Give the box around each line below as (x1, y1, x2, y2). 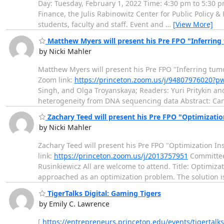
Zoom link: (37, 74, 74, 84)
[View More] (172, 19, 213, 29)
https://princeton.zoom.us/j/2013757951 (53, 151, 188, 161)
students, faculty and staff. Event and (37, 19, 165, 29)
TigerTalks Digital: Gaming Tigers (45, 188, 161, 198)
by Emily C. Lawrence (38, 198, 109, 208)
